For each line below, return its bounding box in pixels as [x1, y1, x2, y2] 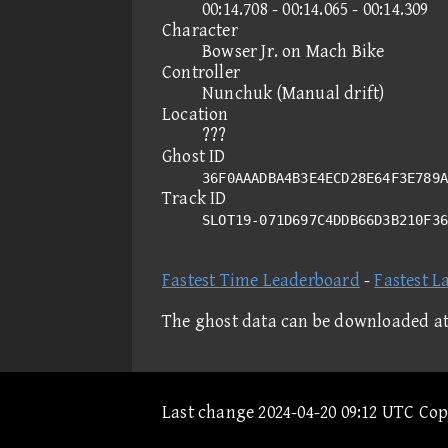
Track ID [162, 188, 227, 209]
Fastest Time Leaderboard [162, 270, 360, 291]
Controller [162, 62, 240, 83]
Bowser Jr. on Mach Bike [202, 41, 385, 62]
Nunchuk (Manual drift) [202, 83, 385, 104]
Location [162, 104, 229, 125]
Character [162, 20, 238, 41]
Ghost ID [162, 146, 226, 167]
